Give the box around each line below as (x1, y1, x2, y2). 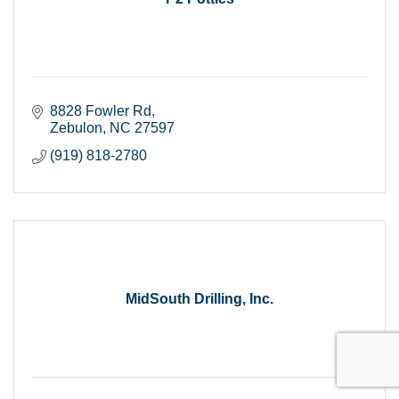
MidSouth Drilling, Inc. (126, 290, 273, 306)
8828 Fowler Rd (50, 102, 151, 118)
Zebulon (50, 119, 102, 135)
